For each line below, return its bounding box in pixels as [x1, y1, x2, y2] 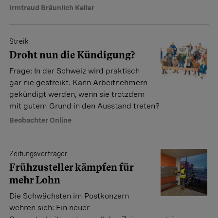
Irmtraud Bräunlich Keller [9, 4, 94, 12]
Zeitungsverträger [9, 150, 68, 158]
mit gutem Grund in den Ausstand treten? [9, 101, 160, 110]
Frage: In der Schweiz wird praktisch [9, 66, 140, 75]
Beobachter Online [9, 116, 72, 124]
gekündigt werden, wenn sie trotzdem [9, 90, 145, 99]
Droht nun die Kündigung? [9, 49, 135, 61]
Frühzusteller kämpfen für [9, 162, 134, 173]
